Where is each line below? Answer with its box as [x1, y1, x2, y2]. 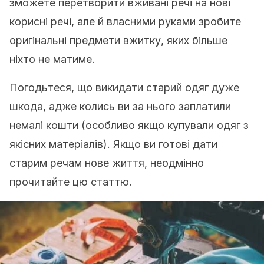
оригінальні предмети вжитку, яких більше [9, 34, 227, 47]
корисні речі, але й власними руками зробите [9, 15, 241, 28]
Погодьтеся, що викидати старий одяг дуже [9, 81, 239, 94]
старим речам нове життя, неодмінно [9, 157, 204, 169]
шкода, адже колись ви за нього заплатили [9, 100, 231, 113]
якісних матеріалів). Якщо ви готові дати [9, 138, 217, 150]
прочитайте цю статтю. [9, 176, 132, 188]
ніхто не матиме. [9, 53, 95, 65]
